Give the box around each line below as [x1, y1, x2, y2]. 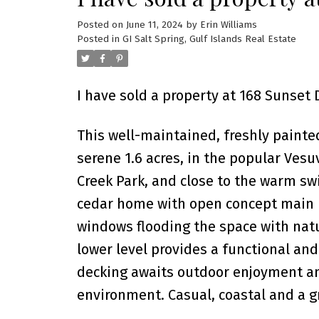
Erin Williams [199, 19, 257, 31]
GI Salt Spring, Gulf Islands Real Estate [122, 33, 296, 45]
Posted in [76, 33, 120, 45]
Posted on [76, 19, 126, 31]
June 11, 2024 [125, 19, 183, 31]
